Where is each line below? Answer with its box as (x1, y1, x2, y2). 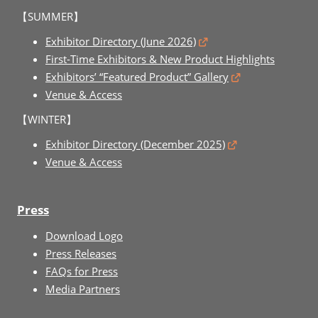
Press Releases (45, 246, 116, 261)
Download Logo (45, 229, 123, 243)
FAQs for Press (45, 264, 118, 279)
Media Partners (45, 282, 120, 297)
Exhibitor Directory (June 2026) (45, 34, 196, 49)
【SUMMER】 (17, 9, 84, 24)
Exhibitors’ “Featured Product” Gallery (45, 70, 229, 84)
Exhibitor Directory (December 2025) (45, 137, 225, 152)
